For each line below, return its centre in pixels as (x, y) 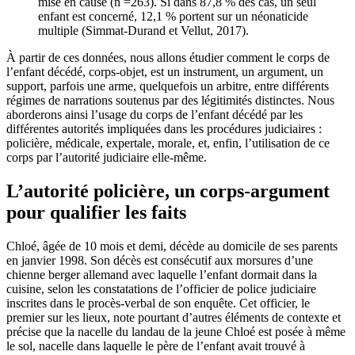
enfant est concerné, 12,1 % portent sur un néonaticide (173, 17)
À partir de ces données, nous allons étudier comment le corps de (168, 58)
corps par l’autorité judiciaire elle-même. (107, 158)
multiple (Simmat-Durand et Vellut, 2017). (143, 31)
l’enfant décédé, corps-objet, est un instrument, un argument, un (165, 72)
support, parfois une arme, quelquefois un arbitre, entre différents (168, 86)
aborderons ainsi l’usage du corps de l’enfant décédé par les (155, 115)
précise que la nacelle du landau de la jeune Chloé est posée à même (176, 332)
